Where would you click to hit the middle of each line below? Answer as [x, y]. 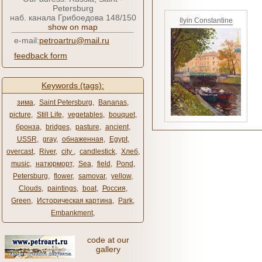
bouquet [122, 115]
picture [20, 115]
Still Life [49, 115]
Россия [114, 188]
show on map [73, 27]
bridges [57, 127]
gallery [108, 249]
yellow [121, 176]
